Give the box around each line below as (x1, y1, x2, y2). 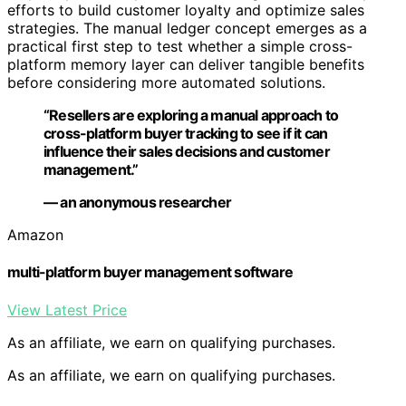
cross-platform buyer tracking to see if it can (43, 123, 328, 142)
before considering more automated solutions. (7, 72, 325, 92)
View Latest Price (7, 300, 127, 319)
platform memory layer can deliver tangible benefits (7, 54, 364, 73)
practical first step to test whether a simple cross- (7, 36, 353, 55)
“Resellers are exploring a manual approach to (43, 105, 339, 124)
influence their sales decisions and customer (43, 141, 330, 160)
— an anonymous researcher (43, 192, 231, 211)
